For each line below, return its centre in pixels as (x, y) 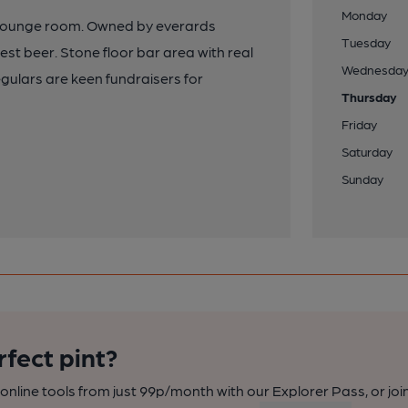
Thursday (370, 97)
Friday (360, 124)
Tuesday (367, 42)
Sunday (363, 178)
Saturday (367, 151)
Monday (365, 15)
